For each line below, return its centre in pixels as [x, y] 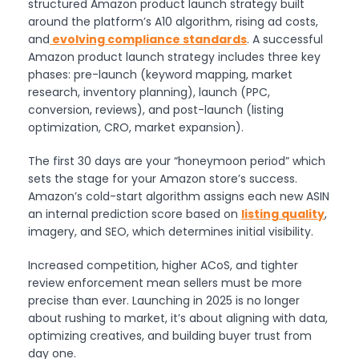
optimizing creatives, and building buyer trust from [170, 335]
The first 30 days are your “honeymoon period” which [177, 161]
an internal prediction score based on [135, 214]
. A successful [285, 39]
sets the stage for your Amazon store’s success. [163, 178]
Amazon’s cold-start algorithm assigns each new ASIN [179, 196]
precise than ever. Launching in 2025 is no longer [164, 300]
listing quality [283, 214]
